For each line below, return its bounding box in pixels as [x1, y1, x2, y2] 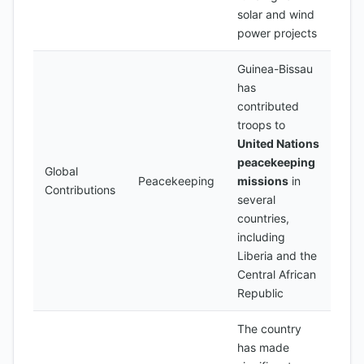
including [237, 230, 285, 244]
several [237, 193, 275, 206]
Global [45, 164, 78, 178]
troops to [237, 118, 285, 132]
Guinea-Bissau [237, 62, 313, 76]
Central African [237, 267, 316, 281]
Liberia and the [237, 249, 317, 262]
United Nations [237, 136, 319, 150]
